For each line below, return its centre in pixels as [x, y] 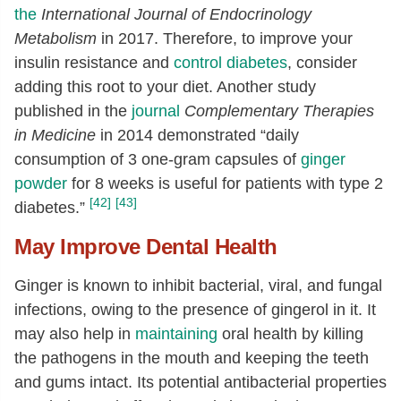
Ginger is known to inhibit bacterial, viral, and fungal [198, 286]
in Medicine [55, 135]
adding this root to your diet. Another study [165, 87]
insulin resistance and [94, 63]
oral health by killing [290, 334]
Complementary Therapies [279, 111]
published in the [73, 111]
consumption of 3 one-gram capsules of [158, 159]
